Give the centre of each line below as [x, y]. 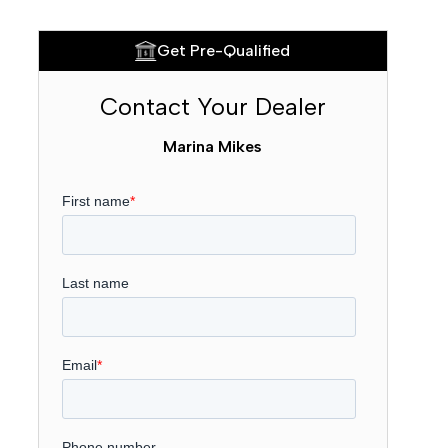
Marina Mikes [213, 146]
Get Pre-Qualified [224, 50]
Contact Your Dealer [212, 106]
